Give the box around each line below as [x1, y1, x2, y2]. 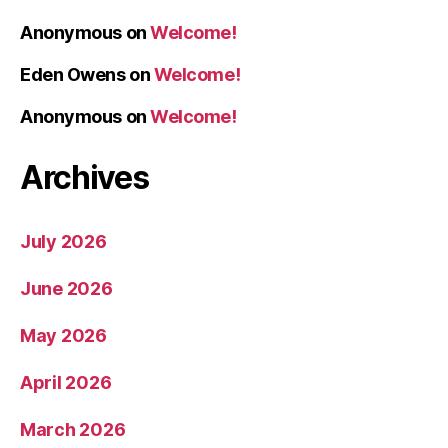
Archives [20, 157, 149, 197]
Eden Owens [20, 63, 126, 85]
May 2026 [20, 324, 107, 346]
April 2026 [20, 371, 112, 393]
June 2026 [20, 277, 113, 299]
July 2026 [20, 230, 107, 252]
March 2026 [20, 418, 126, 440]
